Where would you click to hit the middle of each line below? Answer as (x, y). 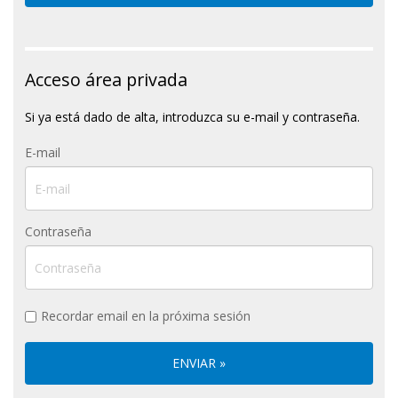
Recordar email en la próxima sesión (146, 316)
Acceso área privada (106, 80)
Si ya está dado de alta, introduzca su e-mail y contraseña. (192, 117)
